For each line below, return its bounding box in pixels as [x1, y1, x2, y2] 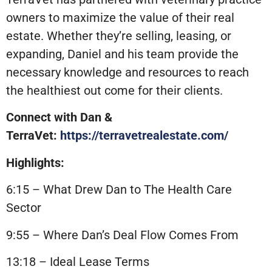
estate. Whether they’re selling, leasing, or [6, 28, 231, 43]
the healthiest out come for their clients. [6, 83, 223, 98]
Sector [6, 200, 41, 216]
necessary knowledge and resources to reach [6, 64, 249, 80]
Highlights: [6, 155, 64, 170]
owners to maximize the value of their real [6, 10, 234, 25]
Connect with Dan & [6, 110, 112, 125]
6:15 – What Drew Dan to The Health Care [6, 182, 232, 197]
